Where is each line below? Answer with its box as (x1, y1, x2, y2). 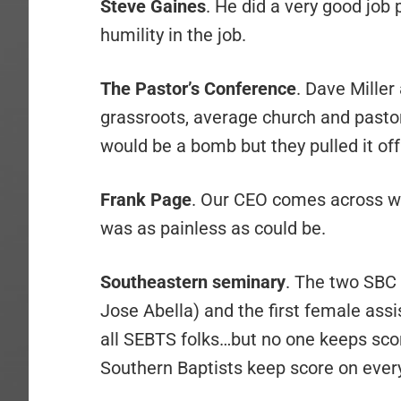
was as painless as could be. (100, 218, 326, 239)
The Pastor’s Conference (100, 78, 296, 99)
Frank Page (100, 189, 192, 210)
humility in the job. (100, 24, 246, 46)
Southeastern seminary (100, 271, 286, 293)
